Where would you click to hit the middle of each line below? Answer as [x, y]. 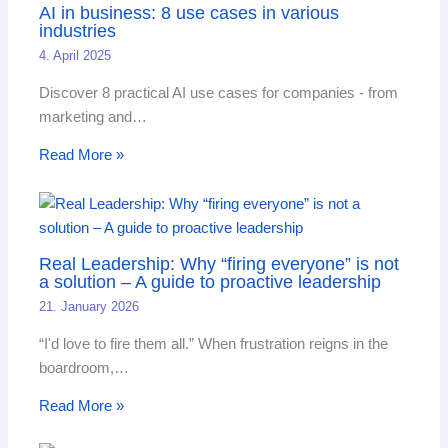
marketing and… [93, 116]
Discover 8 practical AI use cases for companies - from [219, 92]
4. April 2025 [75, 55]
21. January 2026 [89, 307]
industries [78, 30]
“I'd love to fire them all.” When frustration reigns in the [214, 343]
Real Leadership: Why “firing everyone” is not [219, 263]
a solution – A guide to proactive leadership [210, 281]
